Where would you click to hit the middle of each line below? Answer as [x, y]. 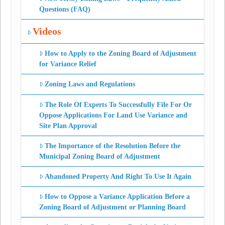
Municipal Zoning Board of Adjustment [99, 156]
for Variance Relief [68, 64]
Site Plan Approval [68, 126]
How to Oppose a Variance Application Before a [118, 197]
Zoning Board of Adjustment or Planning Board [112, 207]
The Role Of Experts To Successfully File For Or [119, 104]
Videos [47, 32]
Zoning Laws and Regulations [90, 84]
